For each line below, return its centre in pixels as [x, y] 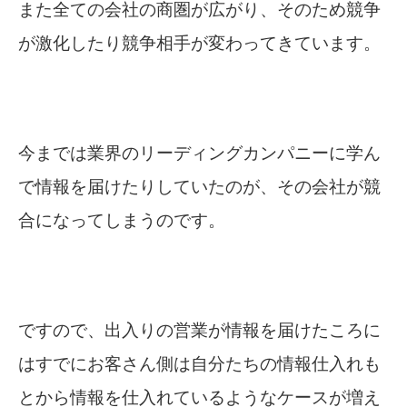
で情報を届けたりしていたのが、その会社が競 [199, 187]
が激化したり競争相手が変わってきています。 [199, 44]
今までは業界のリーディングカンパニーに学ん [199, 154]
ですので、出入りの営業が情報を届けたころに [199, 331]
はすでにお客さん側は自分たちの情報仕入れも [199, 364]
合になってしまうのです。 [122, 221]
